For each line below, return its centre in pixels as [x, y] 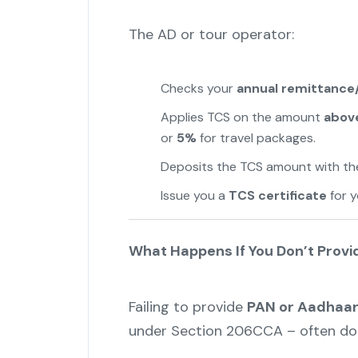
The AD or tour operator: [211, 35]
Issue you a [194, 196]
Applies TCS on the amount [242, 117]
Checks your [198, 89]
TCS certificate [277, 196]
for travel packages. [256, 138]
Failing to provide [187, 307]
